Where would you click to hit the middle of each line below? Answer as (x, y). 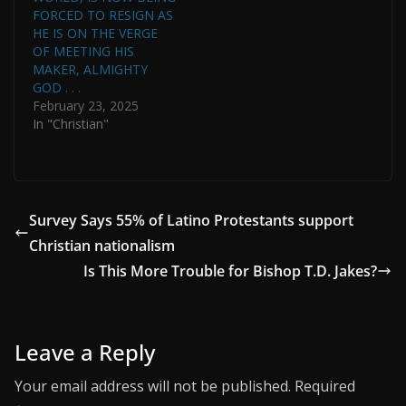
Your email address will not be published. (153, 386)
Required (325, 386)
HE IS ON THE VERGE (95, 33)
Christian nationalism (102, 245)
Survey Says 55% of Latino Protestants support (191, 220)
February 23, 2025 (86, 105)
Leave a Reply (85, 352)
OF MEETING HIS (83, 51)
